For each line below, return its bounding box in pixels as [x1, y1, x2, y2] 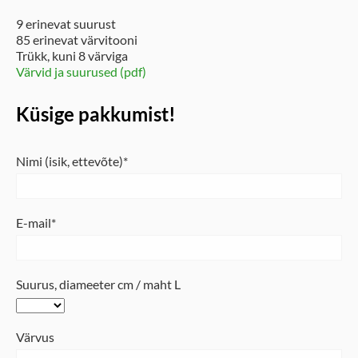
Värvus [16, 329, 54, 345]
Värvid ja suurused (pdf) [16, 64, 146, 80]
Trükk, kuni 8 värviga [16, 48, 128, 64]
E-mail [16, 215, 51, 231]
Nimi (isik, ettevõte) [16, 153, 123, 169]
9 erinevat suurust [16, 16, 116, 32]
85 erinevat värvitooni [16, 32, 137, 48]
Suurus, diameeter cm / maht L [16, 276, 181, 292]
